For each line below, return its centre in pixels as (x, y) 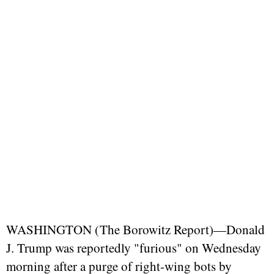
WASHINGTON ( (53, 229)
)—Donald (237, 229)
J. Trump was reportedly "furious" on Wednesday (134, 247)
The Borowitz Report (154, 229)
